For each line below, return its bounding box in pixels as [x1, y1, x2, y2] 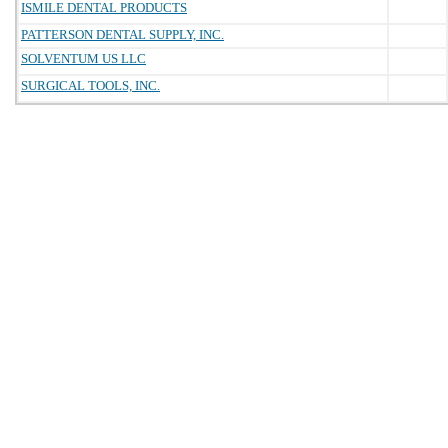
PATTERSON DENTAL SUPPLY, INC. [21, 27, 224, 42]
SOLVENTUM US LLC [21, 51, 146, 66]
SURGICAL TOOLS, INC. [21, 78, 160, 93]
